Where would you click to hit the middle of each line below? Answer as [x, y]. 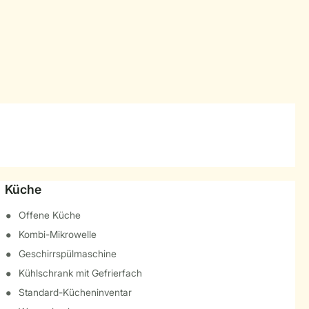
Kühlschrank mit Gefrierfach [80, 273]
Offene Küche [49, 215]
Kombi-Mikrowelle [57, 234]
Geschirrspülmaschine [67, 253]
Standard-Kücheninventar [75, 292]
